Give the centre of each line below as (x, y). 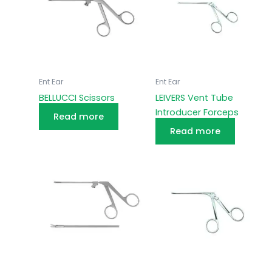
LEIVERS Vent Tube (194, 97)
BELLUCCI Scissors (76, 97)
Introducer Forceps (197, 112)
